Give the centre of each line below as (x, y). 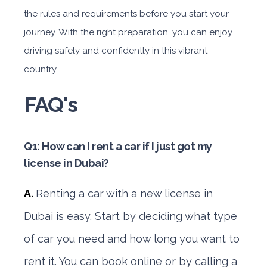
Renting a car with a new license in (124, 193)
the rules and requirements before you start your (126, 14)
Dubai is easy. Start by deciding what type (131, 216)
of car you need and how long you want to (132, 239)
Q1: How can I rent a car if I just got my (118, 146)
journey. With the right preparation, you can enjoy (128, 32)
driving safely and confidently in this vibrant (116, 51)
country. (41, 69)
